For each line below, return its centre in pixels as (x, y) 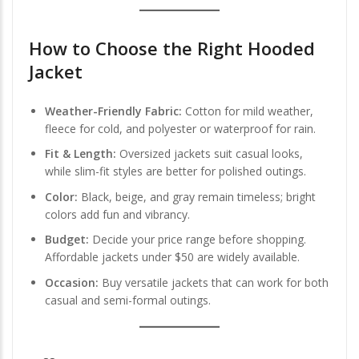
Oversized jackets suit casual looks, (210, 154)
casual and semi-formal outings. (128, 300)
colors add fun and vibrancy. (117, 214)
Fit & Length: (81, 154)
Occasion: (72, 282)
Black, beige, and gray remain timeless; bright (197, 196)
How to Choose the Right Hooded (172, 48)
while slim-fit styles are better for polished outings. (175, 171)
